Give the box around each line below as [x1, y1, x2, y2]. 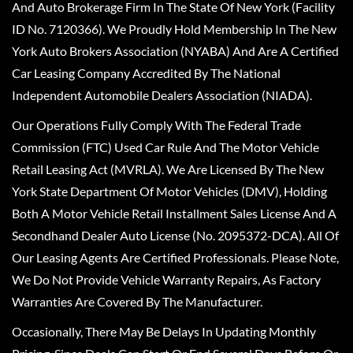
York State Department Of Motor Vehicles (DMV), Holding [12, 184, 327, 199]
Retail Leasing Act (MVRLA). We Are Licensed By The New [12, 162, 324, 176]
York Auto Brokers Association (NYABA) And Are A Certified [12, 43, 339, 58]
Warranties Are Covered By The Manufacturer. [12, 294, 262, 309]
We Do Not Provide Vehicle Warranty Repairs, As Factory [12, 272, 321, 287]
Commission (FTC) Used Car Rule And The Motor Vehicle [12, 139, 319, 154]
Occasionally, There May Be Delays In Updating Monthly [12, 324, 316, 339]
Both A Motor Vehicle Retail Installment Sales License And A [12, 206, 336, 221]
